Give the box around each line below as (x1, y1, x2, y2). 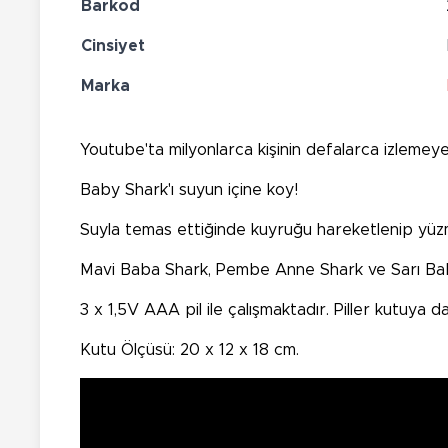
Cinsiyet (81, 37, 145, 54)
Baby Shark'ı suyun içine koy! (80, 181, 298, 198)
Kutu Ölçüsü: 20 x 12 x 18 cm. (80, 341, 299, 358)
